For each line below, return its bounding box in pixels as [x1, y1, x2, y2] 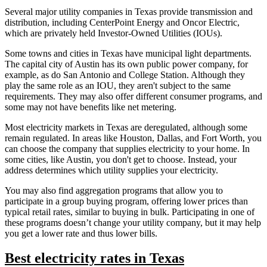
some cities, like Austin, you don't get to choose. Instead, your [5, 154, 237, 164]
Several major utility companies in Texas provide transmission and [5, 6, 253, 17]
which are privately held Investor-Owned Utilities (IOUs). [5, 27, 225, 38]
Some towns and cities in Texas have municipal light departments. [5, 48, 252, 58]
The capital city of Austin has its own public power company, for [5, 58, 248, 69]
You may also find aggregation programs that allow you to [5, 185, 223, 195]
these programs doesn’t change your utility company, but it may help [5, 217, 261, 228]
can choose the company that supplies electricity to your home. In [5, 143, 250, 154]
